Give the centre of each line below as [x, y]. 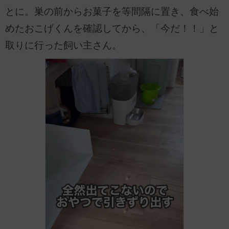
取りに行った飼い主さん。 [63, 45]
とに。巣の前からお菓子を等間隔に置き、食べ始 [112, 12]
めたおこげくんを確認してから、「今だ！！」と [112, 29]
